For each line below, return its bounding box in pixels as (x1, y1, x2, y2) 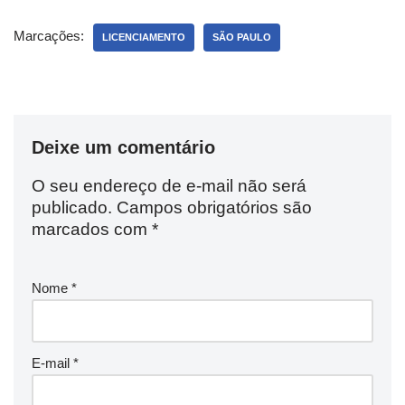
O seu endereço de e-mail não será (32, 175, 306, 195)
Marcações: (14, 27, 84, 43)
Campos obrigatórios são (117, 197, 312, 217)
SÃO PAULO (212, 31, 271, 42)
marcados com (32, 219, 152, 239)
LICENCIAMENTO (102, 31, 185, 42)
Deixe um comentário (32, 137, 215, 157)
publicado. (32, 197, 112, 217)
